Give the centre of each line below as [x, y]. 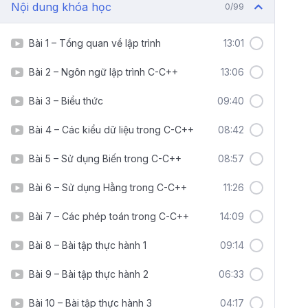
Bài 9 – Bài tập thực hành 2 [89, 274]
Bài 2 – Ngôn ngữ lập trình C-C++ [103, 72]
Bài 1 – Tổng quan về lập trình [95, 43]
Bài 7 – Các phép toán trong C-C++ [109, 216]
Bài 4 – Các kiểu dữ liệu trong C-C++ [111, 130]
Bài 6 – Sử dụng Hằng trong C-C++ [108, 187]
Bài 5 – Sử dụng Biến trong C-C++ [105, 158]
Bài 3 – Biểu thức [66, 101]
